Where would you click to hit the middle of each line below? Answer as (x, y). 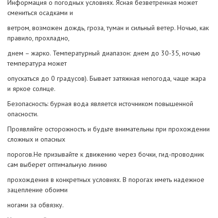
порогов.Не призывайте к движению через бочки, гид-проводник (106, 154)
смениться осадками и (40, 12)
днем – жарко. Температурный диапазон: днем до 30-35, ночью (104, 53)
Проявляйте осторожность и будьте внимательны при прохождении (109, 129)
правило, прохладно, (38, 38)
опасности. (23, 114)
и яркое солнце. (31, 88)
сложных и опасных (36, 139)
